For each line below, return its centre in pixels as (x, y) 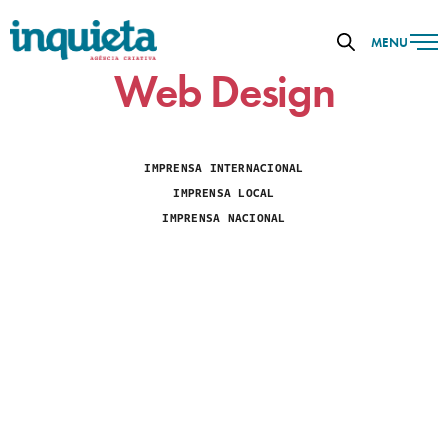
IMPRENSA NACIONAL (224, 218)
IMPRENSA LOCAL (224, 193)
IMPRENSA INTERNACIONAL (224, 168)
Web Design (224, 91)
